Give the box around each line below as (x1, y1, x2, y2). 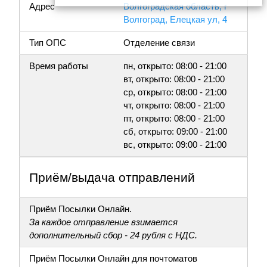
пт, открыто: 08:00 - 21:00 (123, 113, 225, 124)
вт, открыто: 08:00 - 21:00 (123, 74, 225, 85)
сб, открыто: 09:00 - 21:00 (123, 126, 227, 137)
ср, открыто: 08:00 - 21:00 (123, 87, 226, 98)
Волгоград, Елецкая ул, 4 (123, 14, 227, 25)
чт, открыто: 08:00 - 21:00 (123, 100, 225, 111)
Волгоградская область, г (123, 1, 227, 12)
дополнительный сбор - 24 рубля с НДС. (29, 230, 197, 241)
